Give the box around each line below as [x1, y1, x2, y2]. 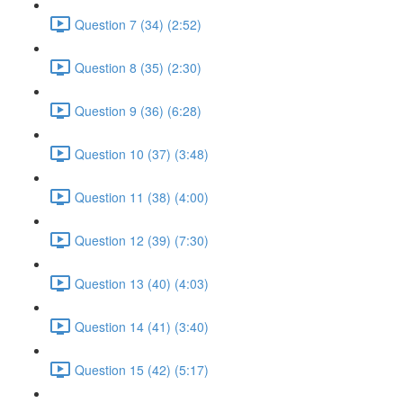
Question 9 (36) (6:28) [75, 101, 201, 120]
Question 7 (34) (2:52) [75, 14, 201, 33]
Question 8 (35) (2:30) [75, 58, 201, 76]
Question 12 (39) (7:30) [75, 230, 209, 249]
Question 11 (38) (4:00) [75, 187, 209, 206]
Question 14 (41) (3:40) [75, 317, 209, 336]
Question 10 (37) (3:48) [75, 144, 209, 163]
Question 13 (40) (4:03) [75, 273, 209, 292]
